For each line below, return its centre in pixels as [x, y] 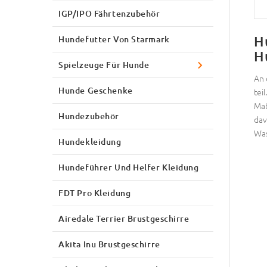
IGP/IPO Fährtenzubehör [109, 13]
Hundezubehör [89, 116]
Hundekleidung [90, 141]
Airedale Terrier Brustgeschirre [124, 218]
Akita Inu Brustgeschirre [109, 244]
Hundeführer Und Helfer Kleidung [129, 167]
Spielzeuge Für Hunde [104, 64]
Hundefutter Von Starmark [114, 39]
